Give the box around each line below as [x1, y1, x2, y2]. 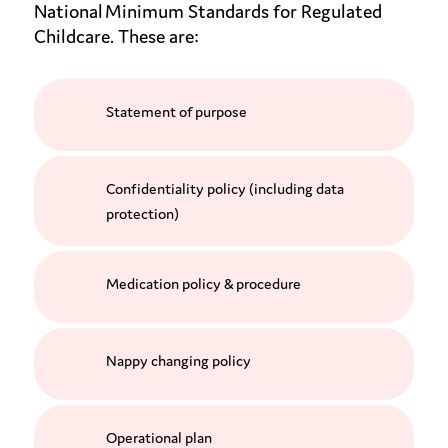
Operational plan [105, 429, 212, 446]
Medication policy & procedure [105, 275, 301, 292]
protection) [105, 205, 179, 222]
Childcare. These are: [33, 26, 199, 47]
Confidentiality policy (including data [105, 180, 344, 197]
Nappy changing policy [105, 352, 251, 369]
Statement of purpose [105, 103, 247, 120]
